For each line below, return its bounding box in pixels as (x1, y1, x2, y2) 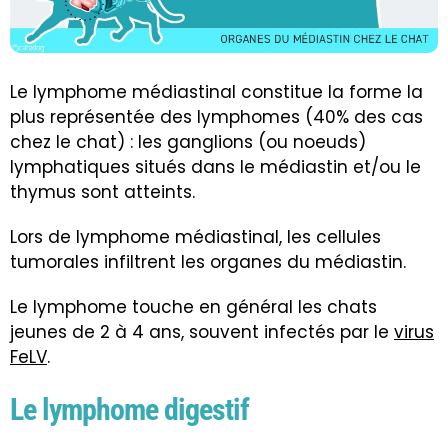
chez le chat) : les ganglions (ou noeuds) (10, 130, 366, 155)
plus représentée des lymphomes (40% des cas (10, 105, 423, 130)
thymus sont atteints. (10, 180, 195, 205)
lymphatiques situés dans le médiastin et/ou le (10, 155, 421, 180)
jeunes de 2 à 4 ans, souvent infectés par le (10, 320, 394, 345)
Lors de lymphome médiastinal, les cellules (10, 225, 381, 250)
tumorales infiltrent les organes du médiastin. (10, 250, 406, 275)
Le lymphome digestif (10, 392, 249, 428)
